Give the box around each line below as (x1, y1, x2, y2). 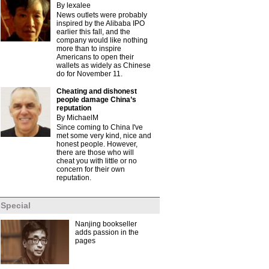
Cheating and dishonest (56, 87, 137, 95)
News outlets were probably (56, 11, 147, 19)
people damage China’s (56, 95, 136, 104)
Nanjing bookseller (75, 220, 137, 228)
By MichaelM (56, 113, 98, 122)
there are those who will (56, 148, 134, 157)
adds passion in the (75, 228, 139, 237)
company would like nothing (56, 36, 148, 44)
